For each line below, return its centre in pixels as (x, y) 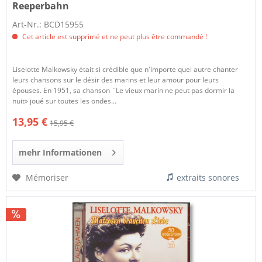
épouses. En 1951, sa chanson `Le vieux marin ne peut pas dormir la (124, 90)
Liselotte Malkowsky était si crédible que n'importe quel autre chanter (125, 69)
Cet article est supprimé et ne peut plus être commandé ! (114, 36)
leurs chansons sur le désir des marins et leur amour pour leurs (116, 80)
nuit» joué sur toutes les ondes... (65, 101)
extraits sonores (208, 177)
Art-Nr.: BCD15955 (48, 24)
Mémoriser (47, 177)
